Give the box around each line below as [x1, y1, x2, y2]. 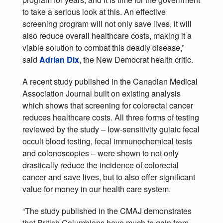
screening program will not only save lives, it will [22, 17, 192, 29]
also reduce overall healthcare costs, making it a [22, 29, 192, 41]
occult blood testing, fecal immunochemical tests [22, 135, 192, 147]
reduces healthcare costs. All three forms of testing [22, 111, 199, 123]
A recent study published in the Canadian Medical [22, 75, 198, 87]
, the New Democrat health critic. [79, 53, 193, 65]
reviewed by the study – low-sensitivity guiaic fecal [22, 123, 200, 135]
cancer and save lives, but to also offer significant [22, 171, 195, 183]
